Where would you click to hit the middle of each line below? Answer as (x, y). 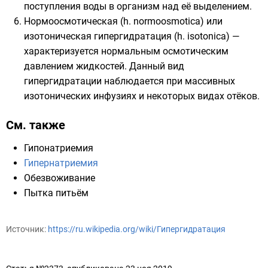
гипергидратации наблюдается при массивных (130, 81)
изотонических (59, 96)
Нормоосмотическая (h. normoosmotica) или (123, 21)
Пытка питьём (56, 193)
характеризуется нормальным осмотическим (126, 51)
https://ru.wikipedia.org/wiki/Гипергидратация (137, 229)
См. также (36, 125)
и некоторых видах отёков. (198, 96)
